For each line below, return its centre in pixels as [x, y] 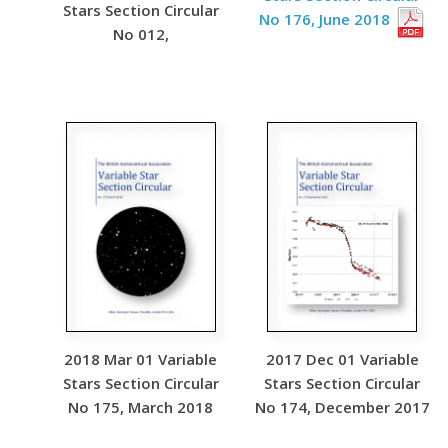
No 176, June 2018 [326, 19]
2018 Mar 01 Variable [141, 359]
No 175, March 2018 [141, 407]
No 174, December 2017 [342, 407]
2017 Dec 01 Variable [342, 359]
